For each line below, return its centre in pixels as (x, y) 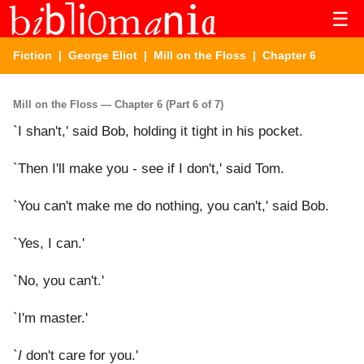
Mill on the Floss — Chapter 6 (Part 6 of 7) (118, 104)
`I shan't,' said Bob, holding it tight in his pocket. (158, 132)
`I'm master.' (50, 318)
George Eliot (103, 55)
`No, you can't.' (58, 281)
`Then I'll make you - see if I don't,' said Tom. (149, 169)
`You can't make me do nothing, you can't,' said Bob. (171, 206)
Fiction (32, 55)
